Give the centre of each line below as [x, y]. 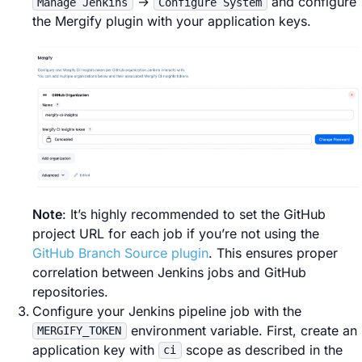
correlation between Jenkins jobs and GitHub [169, 272]
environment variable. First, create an [242, 330]
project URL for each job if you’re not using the [176, 233]
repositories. [70, 291]
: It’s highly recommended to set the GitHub [194, 214]
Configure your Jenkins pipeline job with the [167, 311]
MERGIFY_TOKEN [80, 331]
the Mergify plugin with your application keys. [172, 21]
